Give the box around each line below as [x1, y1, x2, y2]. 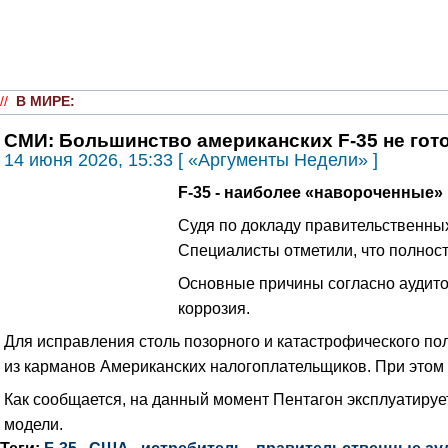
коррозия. [178, 298, 250, 317]
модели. [4, 414, 63, 433]
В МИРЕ [16, 93, 70, 109]
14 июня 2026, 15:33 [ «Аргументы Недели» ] [4, 149, 378, 170]
